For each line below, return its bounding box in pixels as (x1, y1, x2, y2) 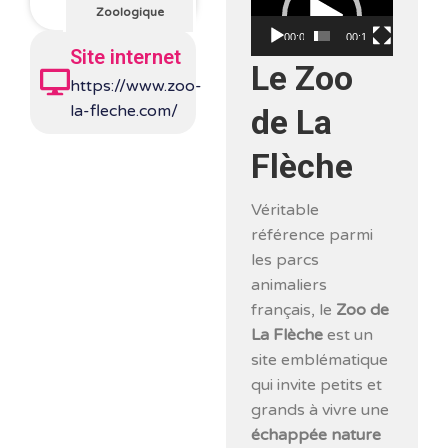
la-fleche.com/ (70, 100, 178, 121)
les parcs (251, 249, 320, 270)
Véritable (251, 199, 320, 220)
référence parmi (251, 224, 374, 245)
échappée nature (251, 424, 382, 445)
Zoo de (336, 299, 390, 320)
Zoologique (95, 4, 164, 19)
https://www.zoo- (70, 75, 202, 96)
